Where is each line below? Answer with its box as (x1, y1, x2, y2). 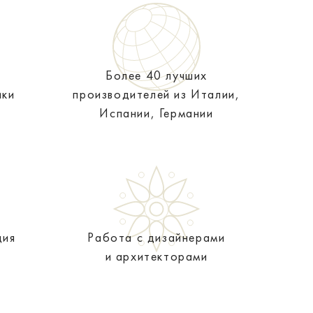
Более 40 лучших (105, 67, 208, 83)
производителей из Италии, (73, 86, 240, 102)
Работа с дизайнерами (87, 229, 226, 245)
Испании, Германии (99, 105, 214, 121)
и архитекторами (105, 248, 208, 264)
